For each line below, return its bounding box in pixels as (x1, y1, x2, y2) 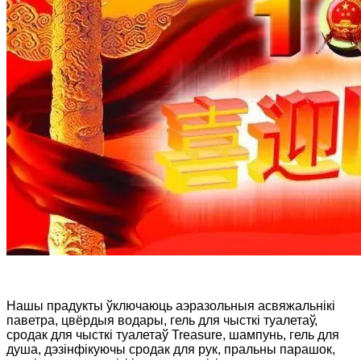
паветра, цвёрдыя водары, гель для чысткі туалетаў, (6, 313, 317, 327)
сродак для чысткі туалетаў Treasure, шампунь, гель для (6, 327, 339, 342)
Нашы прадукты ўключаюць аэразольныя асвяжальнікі (6, 298, 335, 313)
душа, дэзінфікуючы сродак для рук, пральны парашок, (6, 342, 335, 356)
